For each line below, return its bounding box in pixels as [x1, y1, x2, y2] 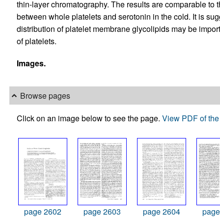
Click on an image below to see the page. [16, 112, 162, 124]
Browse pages [20, 90, 70, 102]
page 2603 [83, 205, 121, 217]
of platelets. [16, 35, 56, 47]
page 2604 [142, 205, 180, 217]
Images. [16, 57, 46, 69]
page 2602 [24, 205, 61, 217]
